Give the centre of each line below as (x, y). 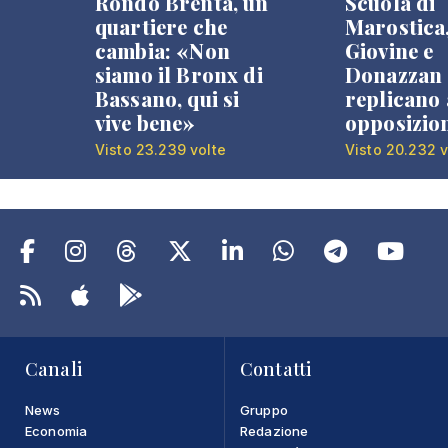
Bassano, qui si (167, 98)
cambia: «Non (162, 50)
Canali (53, 368)
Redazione (274, 430)
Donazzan (394, 74)
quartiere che (161, 26)
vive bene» (145, 122)
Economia (56, 430)
